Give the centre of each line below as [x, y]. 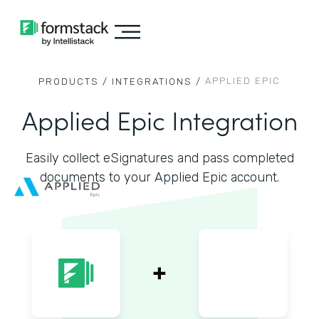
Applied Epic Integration [159, 119]
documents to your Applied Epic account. [159, 177]
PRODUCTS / [73, 82]
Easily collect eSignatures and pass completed [159, 158]
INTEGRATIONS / [157, 82]
